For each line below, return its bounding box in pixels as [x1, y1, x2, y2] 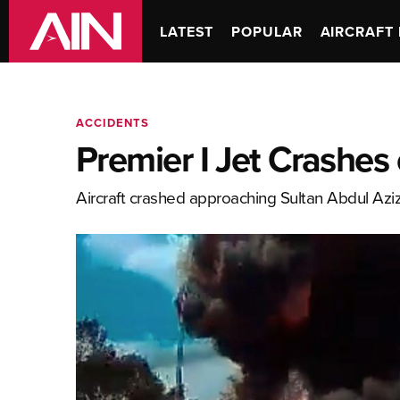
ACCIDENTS [76, 114, 149, 131]
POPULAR [231, 21, 303, 42]
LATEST [160, 21, 214, 42]
